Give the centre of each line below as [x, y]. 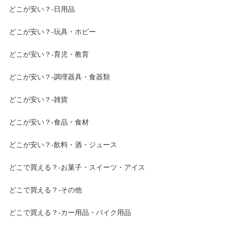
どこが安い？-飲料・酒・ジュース [63, 145]
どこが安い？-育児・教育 [49, 54]
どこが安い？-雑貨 [39, 100]
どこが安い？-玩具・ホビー [53, 32]
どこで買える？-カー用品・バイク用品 [70, 213]
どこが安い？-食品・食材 [49, 122]
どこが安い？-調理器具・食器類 [60, 77]
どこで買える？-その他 [46, 190]
